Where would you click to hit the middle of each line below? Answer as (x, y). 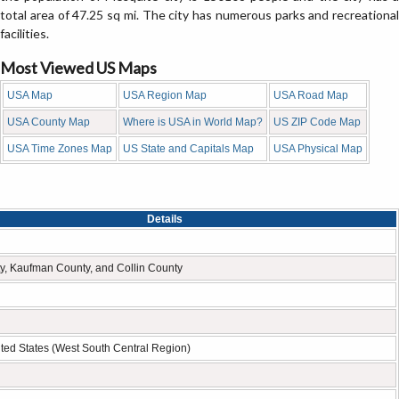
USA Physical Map (318, 149)
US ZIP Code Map (317, 122)
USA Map (30, 95)
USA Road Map (311, 95)
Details (164, 219)
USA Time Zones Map (60, 149)
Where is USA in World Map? (193, 122)
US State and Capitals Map (188, 149)
